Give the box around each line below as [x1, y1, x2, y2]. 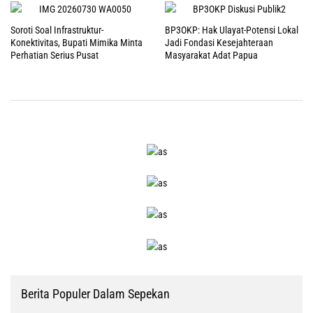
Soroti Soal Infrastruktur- [10, 24, 103, 36]
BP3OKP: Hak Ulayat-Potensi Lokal [165, 24, 298, 36]
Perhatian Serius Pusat [10, 50, 99, 61]
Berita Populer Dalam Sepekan [21, 286, 170, 301]
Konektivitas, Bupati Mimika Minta [10, 37, 143, 49]
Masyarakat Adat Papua [165, 50, 258, 61]
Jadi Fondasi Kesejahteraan [165, 37, 273, 49]
